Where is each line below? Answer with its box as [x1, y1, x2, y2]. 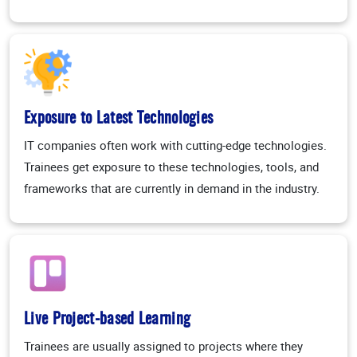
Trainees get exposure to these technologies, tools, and [24, 159, 319, 175]
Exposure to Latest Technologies [24, 111, 214, 127]
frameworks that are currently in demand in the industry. [24, 180, 320, 197]
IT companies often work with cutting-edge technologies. [24, 137, 327, 154]
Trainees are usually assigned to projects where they [24, 338, 303, 355]
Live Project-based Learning [24, 312, 191, 328]
